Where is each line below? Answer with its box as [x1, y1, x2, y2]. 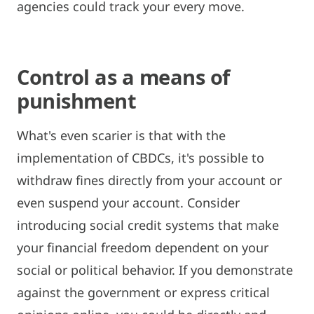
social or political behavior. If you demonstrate [17, 261, 293, 278]
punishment [17, 86, 136, 114]
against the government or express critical [17, 283, 270, 301]
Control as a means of [17, 62, 230, 90]
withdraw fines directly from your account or [17, 171, 282, 189]
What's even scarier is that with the [17, 126, 226, 144]
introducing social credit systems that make [17, 216, 279, 233]
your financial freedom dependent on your [17, 238, 268, 256]
